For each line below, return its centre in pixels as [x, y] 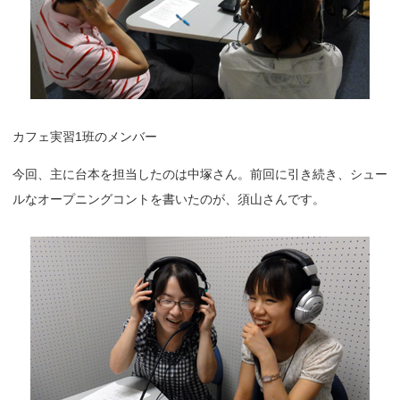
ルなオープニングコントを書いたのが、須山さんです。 [169, 199]
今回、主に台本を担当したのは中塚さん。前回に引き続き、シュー [200, 174]
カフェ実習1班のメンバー [85, 137]
